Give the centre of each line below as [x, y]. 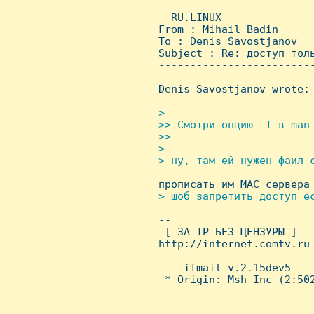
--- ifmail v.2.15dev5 [221, 267]
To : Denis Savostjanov [225, 41]
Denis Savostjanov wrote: [231, 89]
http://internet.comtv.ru [231, 244]
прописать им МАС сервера [231, 184]
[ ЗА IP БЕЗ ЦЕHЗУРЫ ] [225, 232]
